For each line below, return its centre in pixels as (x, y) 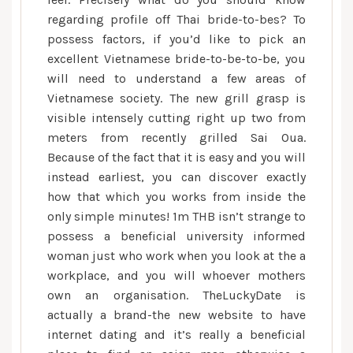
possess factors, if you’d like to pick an (176, 39)
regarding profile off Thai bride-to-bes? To (176, 19)
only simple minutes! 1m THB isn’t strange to (176, 216)
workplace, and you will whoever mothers (176, 275)
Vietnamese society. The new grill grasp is (176, 98)
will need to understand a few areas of (176, 78)
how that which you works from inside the (176, 197)
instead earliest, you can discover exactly (176, 177)
